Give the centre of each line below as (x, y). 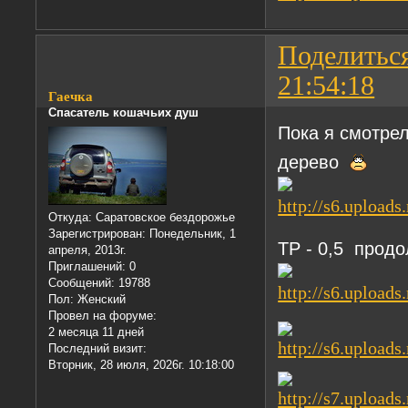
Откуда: (71, 217)
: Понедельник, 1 (189, 233)
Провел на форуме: (103, 315)
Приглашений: (87, 266)
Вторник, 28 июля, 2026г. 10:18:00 (142, 364)
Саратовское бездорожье (164, 217)
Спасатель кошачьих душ (124, 113)
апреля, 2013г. (88, 250)
